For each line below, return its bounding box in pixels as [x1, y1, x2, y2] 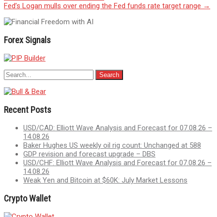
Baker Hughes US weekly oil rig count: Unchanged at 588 [23, 140, 201, 150]
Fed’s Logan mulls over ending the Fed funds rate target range [4, 1, 203, 10]
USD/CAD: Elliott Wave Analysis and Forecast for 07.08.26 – [23, 123, 212, 132]
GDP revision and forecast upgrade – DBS [23, 149, 155, 158]
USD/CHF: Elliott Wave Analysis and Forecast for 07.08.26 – [23, 158, 212, 167]
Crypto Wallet [4, 193, 51, 203]
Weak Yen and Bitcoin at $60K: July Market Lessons [23, 175, 187, 185]
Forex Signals [4, 34, 51, 45]
